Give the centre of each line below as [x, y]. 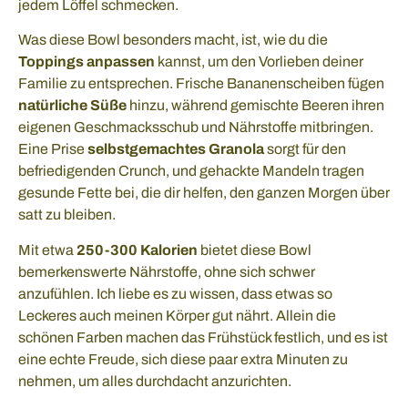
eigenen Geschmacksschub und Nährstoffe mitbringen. [196, 127]
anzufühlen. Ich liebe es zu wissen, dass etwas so [175, 293]
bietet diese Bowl [255, 250]
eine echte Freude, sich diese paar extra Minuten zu [183, 359]
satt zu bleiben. [67, 215]
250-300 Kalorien [137, 250]
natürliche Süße [72, 106]
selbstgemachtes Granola [176, 149]
